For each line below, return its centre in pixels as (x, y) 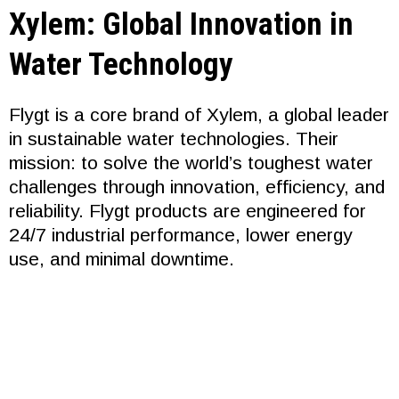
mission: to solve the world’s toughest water (191, 163)
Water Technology (121, 65)
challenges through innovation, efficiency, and (197, 187)
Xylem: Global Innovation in (181, 24)
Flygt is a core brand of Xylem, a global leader (199, 114)
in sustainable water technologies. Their (174, 138)
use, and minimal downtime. (122, 259)
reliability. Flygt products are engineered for (187, 211)
